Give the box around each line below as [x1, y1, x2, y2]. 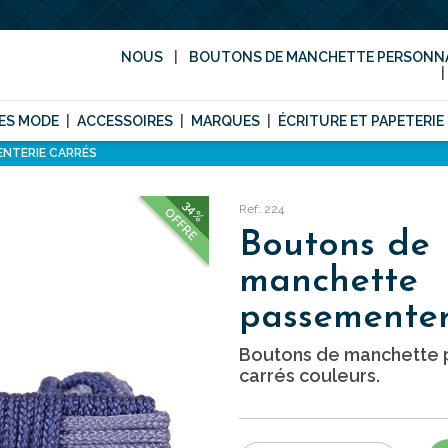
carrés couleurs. [239, 365, 380, 386]
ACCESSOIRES [77, 113, 173, 129]
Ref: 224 [239, 202, 284, 216]
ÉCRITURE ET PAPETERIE [278, 113, 444, 129]
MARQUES [191, 113, 260, 129]
